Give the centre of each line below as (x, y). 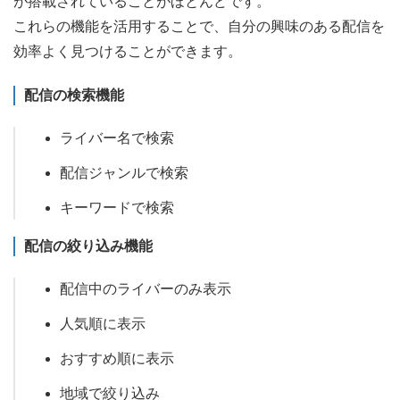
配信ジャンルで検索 (124, 173)
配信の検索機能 (74, 96)
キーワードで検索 (117, 208)
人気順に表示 (103, 323)
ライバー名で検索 (117, 138)
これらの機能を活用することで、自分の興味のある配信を (199, 27)
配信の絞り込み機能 (88, 246)
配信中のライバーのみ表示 (146, 289)
